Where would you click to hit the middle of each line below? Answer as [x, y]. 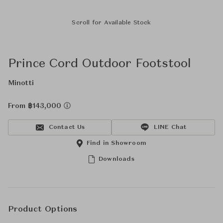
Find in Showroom [116, 143]
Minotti [21, 83]
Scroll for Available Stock [111, 23]
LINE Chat [170, 127]
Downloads [116, 159]
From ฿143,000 [36, 106]
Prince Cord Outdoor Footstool [100, 64]
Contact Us [67, 127]
